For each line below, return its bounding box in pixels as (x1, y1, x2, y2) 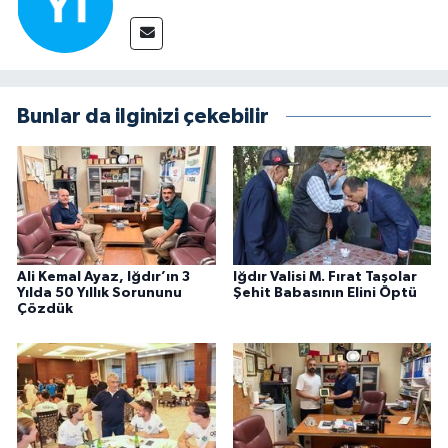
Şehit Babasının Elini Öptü (232, 286, 417, 301)
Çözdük (17, 302, 73, 317)
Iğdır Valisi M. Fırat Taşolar (232, 270, 417, 285)
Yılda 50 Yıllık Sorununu (17, 286, 182, 301)
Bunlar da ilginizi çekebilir (17, 105, 269, 127)
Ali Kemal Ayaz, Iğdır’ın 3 (17, 270, 190, 285)
